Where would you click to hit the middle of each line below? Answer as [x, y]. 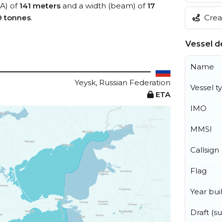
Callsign [205, 150]
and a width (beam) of [104, 6]
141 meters [40, 6]
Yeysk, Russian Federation [123, 83]
